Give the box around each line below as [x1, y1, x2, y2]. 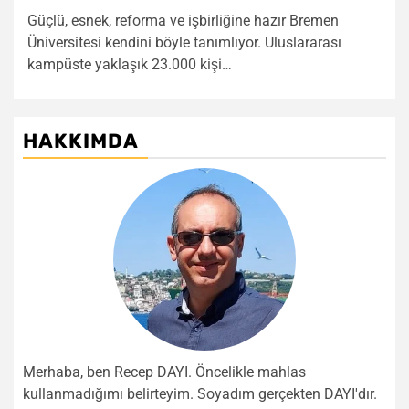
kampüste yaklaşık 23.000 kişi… [27, 56, 232, 73]
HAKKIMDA [23, 129, 139, 153]
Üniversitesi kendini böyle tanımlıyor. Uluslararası [27, 34, 341, 51]
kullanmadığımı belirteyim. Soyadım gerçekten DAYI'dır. [23, 385, 377, 403]
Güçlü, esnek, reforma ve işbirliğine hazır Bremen [27, 12, 339, 29]
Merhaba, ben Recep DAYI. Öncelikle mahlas [23, 363, 306, 381]
